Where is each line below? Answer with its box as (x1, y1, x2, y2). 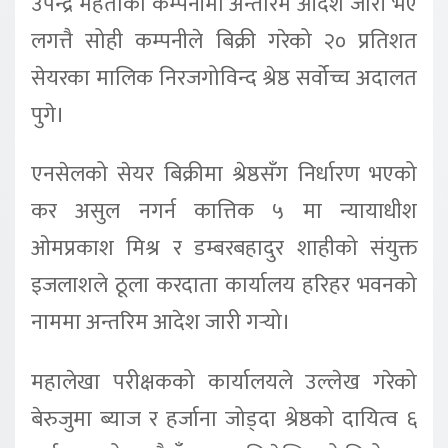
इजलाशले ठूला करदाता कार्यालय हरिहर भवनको (31, 267, 417, 305)
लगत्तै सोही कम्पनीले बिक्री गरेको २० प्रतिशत (31, 22, 417, 60)
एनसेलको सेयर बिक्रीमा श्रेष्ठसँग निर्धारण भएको (31, 156, 417, 194)
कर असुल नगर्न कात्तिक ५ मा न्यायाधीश (31, 193, 417, 231)
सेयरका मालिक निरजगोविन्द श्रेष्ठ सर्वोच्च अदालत (31, 59, 417, 97)
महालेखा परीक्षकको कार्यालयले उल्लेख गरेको (31, 364, 417, 402)
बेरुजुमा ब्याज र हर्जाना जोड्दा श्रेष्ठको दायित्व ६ (31, 401, 417, 439)
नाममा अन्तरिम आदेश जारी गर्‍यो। (31, 304, 291, 342)
